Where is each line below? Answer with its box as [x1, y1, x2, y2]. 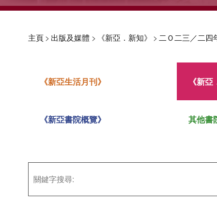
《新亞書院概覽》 [40, 113, 106, 125]
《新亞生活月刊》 [40, 76, 106, 87]
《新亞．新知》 [97, 31, 152, 43]
